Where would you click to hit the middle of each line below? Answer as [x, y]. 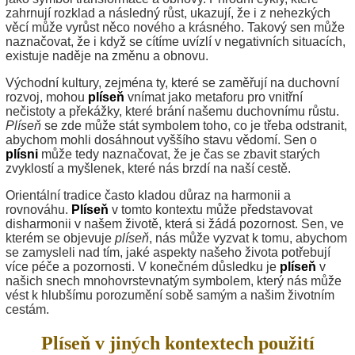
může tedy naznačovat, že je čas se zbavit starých [179, 154]
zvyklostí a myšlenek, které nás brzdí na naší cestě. [148, 168]
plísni [22, 154]
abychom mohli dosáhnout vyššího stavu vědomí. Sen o [161, 139]
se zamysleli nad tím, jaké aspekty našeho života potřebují [168, 252]
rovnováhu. [38, 209]
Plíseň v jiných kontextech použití [177, 343]
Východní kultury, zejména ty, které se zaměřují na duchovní [172, 82]
